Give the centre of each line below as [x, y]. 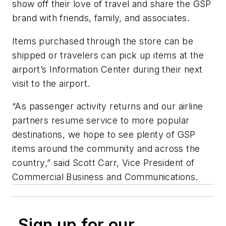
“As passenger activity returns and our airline [108, 106]
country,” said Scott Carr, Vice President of [103, 163]
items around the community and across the [106, 149]
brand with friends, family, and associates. [104, 18]
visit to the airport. [51, 83]
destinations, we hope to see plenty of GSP [104, 135]
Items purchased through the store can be [103, 41]
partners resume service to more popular [101, 121]
